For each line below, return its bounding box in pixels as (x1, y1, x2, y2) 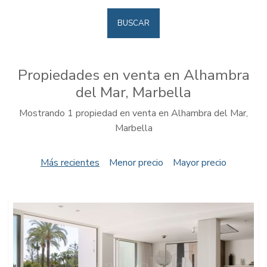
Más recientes (41, 156, 100, 169)
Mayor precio (173, 156, 226, 169)
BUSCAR (117, 18, 150, 29)
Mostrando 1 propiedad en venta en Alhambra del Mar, (19, 107, 248, 120)
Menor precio (109, 156, 163, 169)
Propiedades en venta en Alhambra (17, 65, 250, 85)
